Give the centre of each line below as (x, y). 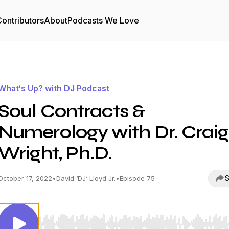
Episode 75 (137, 178)
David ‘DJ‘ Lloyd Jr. (86, 178)
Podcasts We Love (103, 20)
